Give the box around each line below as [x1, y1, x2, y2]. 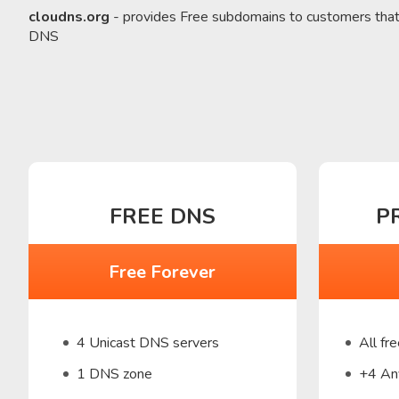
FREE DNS [109, 202, 216, 231]
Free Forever [109, 259, 216, 284]
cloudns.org [28, 7, 110, 27]
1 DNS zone [76, 364, 152, 384]
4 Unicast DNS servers [76, 333, 219, 353]
